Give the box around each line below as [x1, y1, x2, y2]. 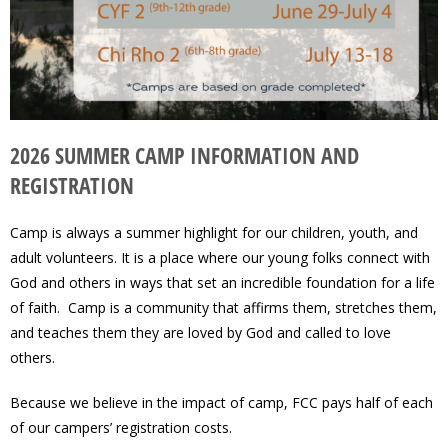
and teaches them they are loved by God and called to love [10, 323, 391, 342]
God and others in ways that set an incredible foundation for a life [10, 273, 435, 292]
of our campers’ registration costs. [10, 418, 236, 437]
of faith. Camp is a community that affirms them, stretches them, [10, 298, 437, 317]
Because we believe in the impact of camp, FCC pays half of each [10, 393, 433, 412]
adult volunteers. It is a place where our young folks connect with [10, 248, 430, 267]
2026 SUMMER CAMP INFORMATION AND [10, 140, 359, 170]
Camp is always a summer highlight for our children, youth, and [10, 223, 418, 242]
